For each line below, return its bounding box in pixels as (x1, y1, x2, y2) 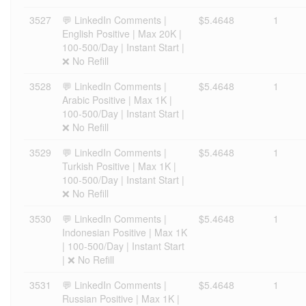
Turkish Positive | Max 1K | (62, 159, 176, 173)
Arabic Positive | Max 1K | (62, 93, 172, 107)
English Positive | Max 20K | (62, 27, 182, 40)
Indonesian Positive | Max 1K (62, 225, 187, 239)
